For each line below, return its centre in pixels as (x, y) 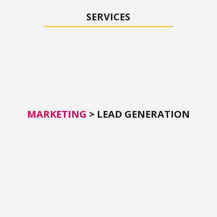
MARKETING (57, 114)
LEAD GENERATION (143, 114)
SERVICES (108, 16)
